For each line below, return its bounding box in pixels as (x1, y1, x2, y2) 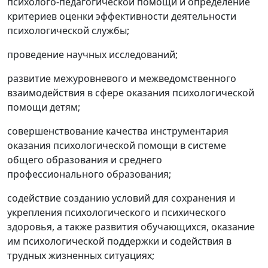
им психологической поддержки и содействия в (7, 234, 232, 248)
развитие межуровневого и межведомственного (7, 72, 236, 86)
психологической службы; (7, 24, 129, 38)
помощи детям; (7, 100, 80, 114)
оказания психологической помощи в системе (7, 139, 226, 153)
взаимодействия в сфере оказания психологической (7, 86, 254, 100)
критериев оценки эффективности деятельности (7, 10, 236, 23)
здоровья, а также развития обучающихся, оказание (7, 220, 255, 234)
